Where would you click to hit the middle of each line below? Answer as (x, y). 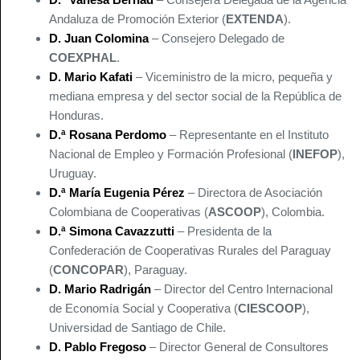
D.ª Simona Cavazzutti (112, 231)
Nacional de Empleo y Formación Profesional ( (171, 154)
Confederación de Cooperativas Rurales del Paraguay (190, 251)
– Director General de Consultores (237, 347)
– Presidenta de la (223, 231)
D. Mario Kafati (91, 77)
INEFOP (315, 154)
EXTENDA (255, 19)
